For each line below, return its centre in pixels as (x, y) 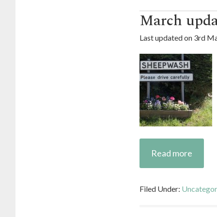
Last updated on (167, 38)
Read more (172, 153)
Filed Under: (161, 189)
